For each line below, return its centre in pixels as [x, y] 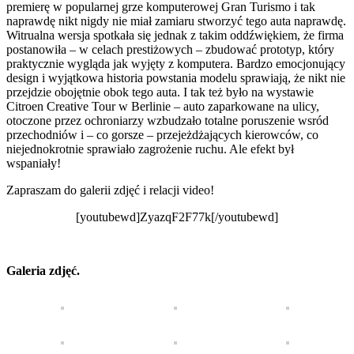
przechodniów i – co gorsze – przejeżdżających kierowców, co [162, 134]
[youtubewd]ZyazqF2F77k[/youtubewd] [177, 217]
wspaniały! [34, 163]
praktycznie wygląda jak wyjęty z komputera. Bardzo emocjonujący [176, 63]
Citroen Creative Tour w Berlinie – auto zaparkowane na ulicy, [163, 106]
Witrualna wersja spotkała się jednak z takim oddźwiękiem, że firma [175, 35]
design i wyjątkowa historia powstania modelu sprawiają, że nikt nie [176, 77]
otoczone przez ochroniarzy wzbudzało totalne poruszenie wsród [168, 120]
